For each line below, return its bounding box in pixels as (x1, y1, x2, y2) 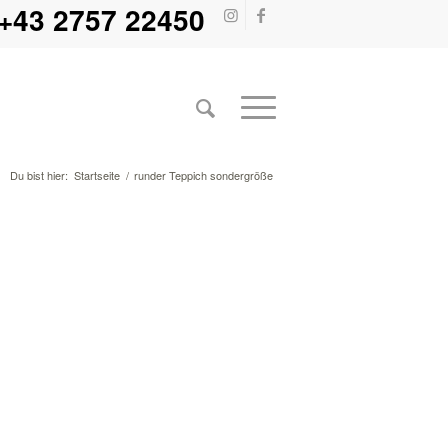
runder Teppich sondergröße (134, 167, 273, 183)
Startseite (74, 167, 120, 183)
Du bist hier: (10, 167, 68, 183)
